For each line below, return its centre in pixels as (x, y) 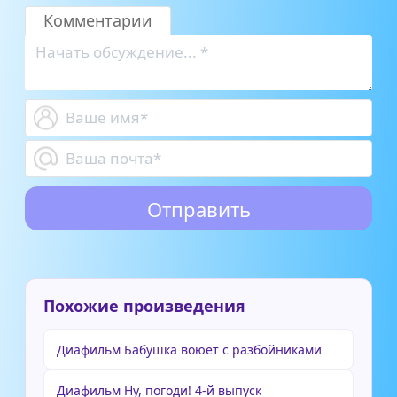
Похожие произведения (144, 306)
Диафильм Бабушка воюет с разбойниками (189, 350)
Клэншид (121, 17)
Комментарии (98, 21)
